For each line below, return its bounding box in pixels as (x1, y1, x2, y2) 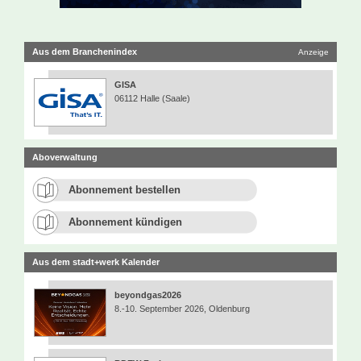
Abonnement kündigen (68, 215, 182, 228)
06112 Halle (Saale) (114, 93, 190, 103)
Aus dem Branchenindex (32, 46, 137, 56)
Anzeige (298, 47, 329, 56)
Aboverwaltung (32, 151, 98, 162)
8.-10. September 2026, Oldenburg (114, 303, 250, 313)
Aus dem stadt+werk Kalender (32, 256, 160, 267)
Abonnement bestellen (68, 183, 180, 196)
